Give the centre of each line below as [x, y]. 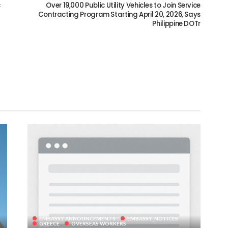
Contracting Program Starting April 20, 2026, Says [119, 14]
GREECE [49, 224]
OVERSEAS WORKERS [99, 224]
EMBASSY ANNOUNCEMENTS [77, 219]
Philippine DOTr [176, 23]
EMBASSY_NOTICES [153, 219]
